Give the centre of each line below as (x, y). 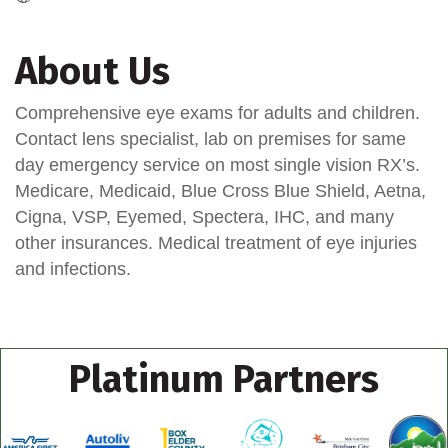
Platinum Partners (224, 379)
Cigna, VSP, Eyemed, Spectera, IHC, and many (204, 217)
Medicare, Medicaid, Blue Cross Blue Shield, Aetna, (220, 191)
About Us (92, 71)
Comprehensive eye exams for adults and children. (217, 113)
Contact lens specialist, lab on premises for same (210, 139)
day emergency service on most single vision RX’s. (217, 165)
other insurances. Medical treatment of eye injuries (216, 243)
